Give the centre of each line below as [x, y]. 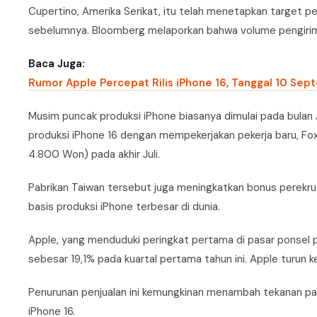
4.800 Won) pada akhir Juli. [94, 154]
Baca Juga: [57, 64]
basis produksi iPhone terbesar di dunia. [124, 207]
